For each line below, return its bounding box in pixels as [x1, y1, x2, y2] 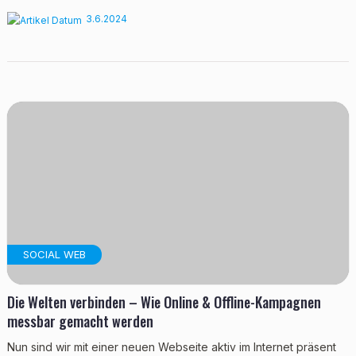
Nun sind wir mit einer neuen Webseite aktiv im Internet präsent [6, 340, 336, 354]
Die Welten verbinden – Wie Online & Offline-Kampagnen [6, 292, 321, 312]
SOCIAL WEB [22, 248, 86, 261]
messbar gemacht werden [6, 311, 153, 331]
